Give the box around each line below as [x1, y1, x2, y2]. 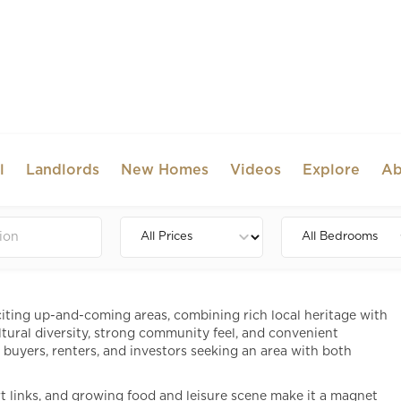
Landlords [26, 163, 100, 177]
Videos [230, 163, 282, 177]
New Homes [121, 163, 209, 177]
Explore [303, 163, 361, 177]
